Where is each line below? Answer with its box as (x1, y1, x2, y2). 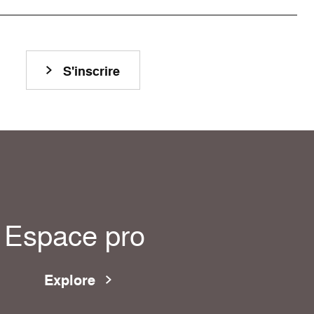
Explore (44, 270, 95, 290)
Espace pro (4, 215, 145, 255)
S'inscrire (62, 62, 120, 81)
